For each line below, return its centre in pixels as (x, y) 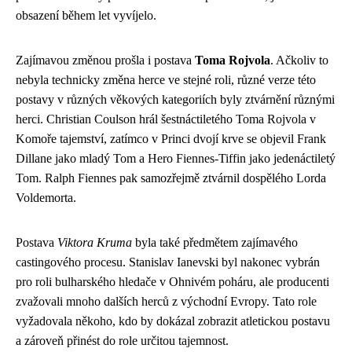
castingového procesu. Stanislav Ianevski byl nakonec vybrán (168, 262)
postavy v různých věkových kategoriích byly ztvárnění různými (175, 99)
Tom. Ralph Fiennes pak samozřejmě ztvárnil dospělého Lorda (171, 178)
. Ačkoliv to (299, 60)
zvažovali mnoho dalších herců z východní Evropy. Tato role (166, 301)
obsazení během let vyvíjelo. (86, 15)
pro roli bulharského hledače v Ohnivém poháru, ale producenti (172, 281)
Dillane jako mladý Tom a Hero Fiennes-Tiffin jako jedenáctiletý (176, 158)
